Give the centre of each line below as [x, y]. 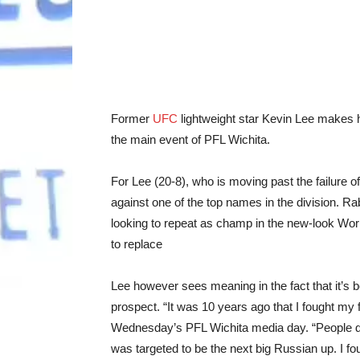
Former [132, 118]
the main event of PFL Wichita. [190, 139]
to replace [137, 243]
